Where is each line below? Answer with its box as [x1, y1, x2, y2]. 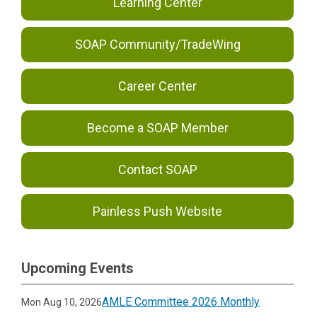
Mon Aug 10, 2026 [21, 296, 103, 308]
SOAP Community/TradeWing [74, 36, 241, 52]
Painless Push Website [93, 203, 223, 219]
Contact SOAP [117, 161, 197, 177]
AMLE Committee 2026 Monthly [102, 294, 260, 309]
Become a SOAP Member [86, 120, 229, 135]
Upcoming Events [21, 259, 134, 277]
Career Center [118, 78, 197, 93]
